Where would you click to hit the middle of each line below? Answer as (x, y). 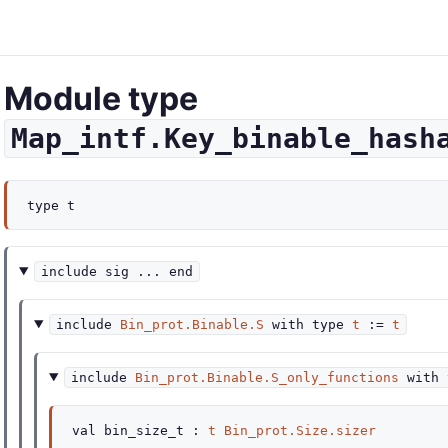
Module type (101, 98)
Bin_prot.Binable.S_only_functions (267, 377)
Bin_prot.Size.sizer (300, 430)
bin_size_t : (152, 430)
